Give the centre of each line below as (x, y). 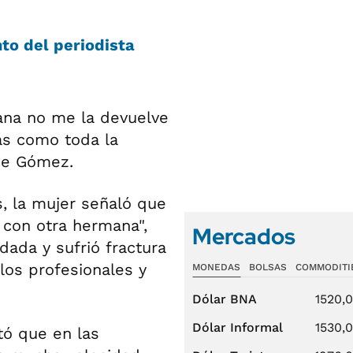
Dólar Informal (238, 327)
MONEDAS (216, 267)
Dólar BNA (225, 299)
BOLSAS (268, 267)
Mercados (244, 236)
